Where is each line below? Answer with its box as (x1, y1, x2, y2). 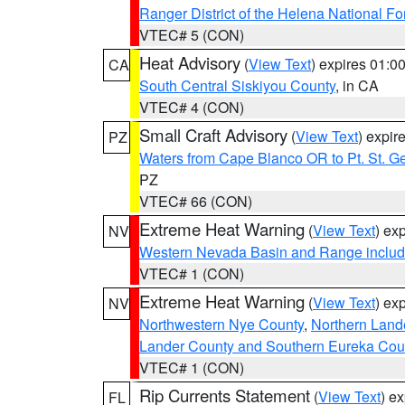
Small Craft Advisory (139, 123, 287, 146)
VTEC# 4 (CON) (139, 97, 244, 118)
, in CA (335, 75, 379, 96)
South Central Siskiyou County (139, 75, 335, 96)
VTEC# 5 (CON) (139, 24, 244, 45)
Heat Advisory (139, 51, 240, 74)
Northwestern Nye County (139, 314, 304, 334)
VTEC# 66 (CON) (139, 191, 252, 212)
